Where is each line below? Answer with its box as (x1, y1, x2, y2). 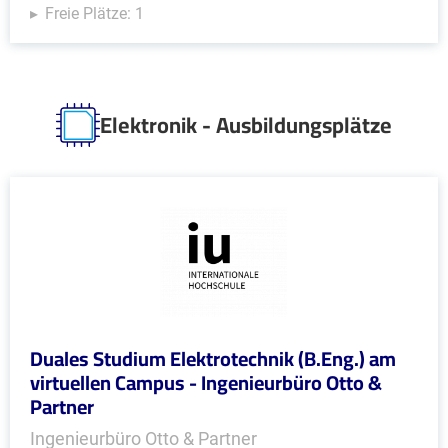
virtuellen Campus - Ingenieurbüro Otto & (30, 364, 382, 401)
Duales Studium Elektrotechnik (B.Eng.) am (30, 340, 396, 377)
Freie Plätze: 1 (45, 4, 144, 23)
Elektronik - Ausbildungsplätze (100, 104, 392, 146)
